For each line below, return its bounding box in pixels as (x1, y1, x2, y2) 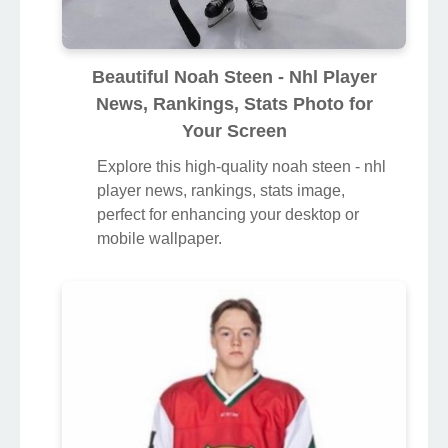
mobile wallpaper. (97, 230, 222, 248)
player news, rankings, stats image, (97, 182, 345, 200)
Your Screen (181, 121, 287, 142)
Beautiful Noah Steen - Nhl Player (91, 67, 377, 88)
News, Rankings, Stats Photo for (95, 94, 373, 115)
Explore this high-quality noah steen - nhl (97, 158, 386, 176)
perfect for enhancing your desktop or (97, 206, 359, 224)
